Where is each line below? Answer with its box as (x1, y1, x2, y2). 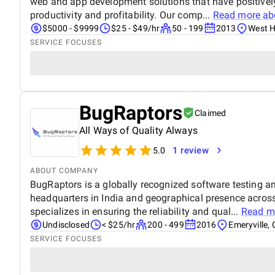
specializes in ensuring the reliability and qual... (30, 205, 241, 217)
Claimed (195, 107, 227, 118)
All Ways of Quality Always (79, 124, 198, 136)
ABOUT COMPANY (30, 166, 98, 175)
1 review (172, 144, 209, 156)
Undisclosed (42, 219, 90, 230)
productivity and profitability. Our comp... (30, 9, 213, 21)
